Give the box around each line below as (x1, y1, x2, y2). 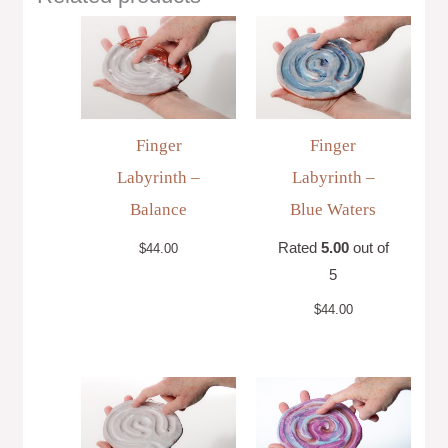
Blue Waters (290, 200, 377, 220)
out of (348, 240, 389, 257)
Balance (130, 200, 188, 220)
